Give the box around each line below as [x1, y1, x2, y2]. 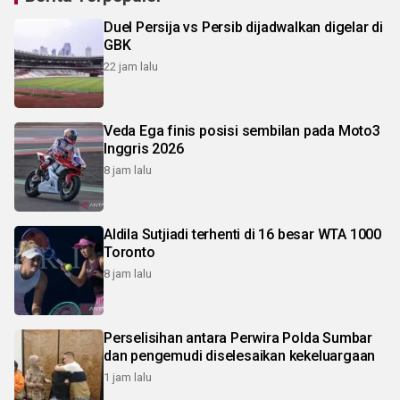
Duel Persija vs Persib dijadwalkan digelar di [104, 18, 383, 36]
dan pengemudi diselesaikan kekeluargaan [104, 346, 376, 364]
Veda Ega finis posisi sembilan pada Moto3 [104, 121, 380, 139]
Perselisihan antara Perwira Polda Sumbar [104, 329, 372, 346]
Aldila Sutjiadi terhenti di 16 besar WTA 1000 [104, 225, 381, 243]
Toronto [104, 243, 155, 261]
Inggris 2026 [104, 139, 184, 157]
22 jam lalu [104, 59, 158, 73]
